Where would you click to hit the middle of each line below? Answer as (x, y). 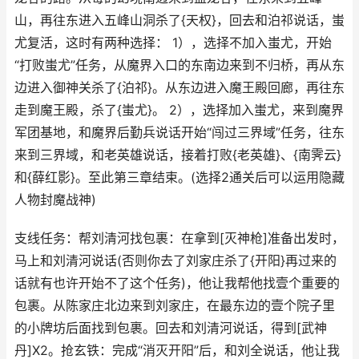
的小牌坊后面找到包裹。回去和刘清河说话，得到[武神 (171, 328)
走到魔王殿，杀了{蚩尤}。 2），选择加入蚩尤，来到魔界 (179, 110)
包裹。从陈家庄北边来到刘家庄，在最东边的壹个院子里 (175, 306)
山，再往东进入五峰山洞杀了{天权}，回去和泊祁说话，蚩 (179, 20)
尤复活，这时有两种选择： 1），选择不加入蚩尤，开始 (173, 43)
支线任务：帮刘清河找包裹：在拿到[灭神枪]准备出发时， (179, 238)
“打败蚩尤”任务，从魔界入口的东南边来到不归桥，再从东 (179, 65)
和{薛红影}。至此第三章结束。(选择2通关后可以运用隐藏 (179, 177)
